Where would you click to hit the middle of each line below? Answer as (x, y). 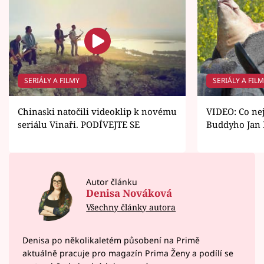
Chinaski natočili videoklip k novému (97, 111)
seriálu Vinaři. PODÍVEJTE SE (79, 124)
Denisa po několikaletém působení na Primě (111, 240)
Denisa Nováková (129, 193)
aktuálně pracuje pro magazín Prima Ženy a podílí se (128, 253)
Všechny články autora (131, 207)
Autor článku (112, 181)
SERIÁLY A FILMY (52, 81)
